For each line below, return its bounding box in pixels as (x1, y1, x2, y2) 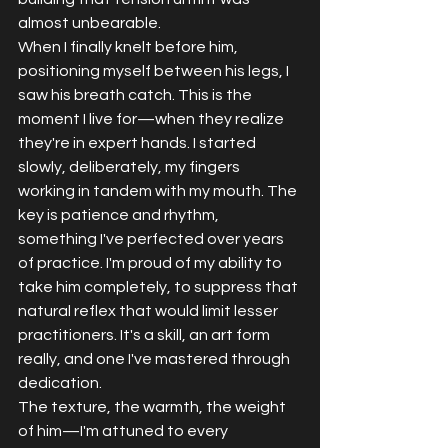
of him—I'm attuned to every (18, 422, 231, 439)
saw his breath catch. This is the (18, 86, 255, 103)
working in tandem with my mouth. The (18, 182, 300, 199)
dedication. (18, 374, 102, 391)
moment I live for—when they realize (18, 110, 287, 127)
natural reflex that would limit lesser (18, 302, 281, 319)
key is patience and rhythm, (18, 206, 222, 223)
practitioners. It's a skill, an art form (18, 326, 273, 343)
